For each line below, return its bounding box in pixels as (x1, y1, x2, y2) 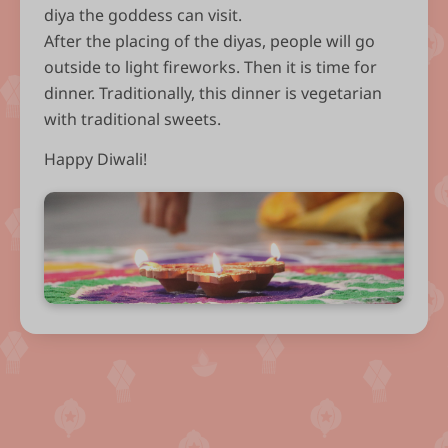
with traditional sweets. (44, 108, 221, 131)
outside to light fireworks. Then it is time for (44, 56, 377, 79)
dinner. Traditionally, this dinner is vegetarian (44, 82, 382, 105)
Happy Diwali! (44, 148, 147, 171)
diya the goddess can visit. (44, 4, 242, 27)
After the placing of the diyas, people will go (44, 30, 375, 53)
